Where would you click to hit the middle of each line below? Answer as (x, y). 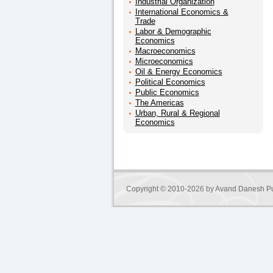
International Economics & (182, 12)
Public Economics (167, 92)
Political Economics (170, 82)
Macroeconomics (165, 51)
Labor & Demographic (173, 31)
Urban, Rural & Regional (177, 113)
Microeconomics (164, 61)
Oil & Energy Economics (179, 72)
